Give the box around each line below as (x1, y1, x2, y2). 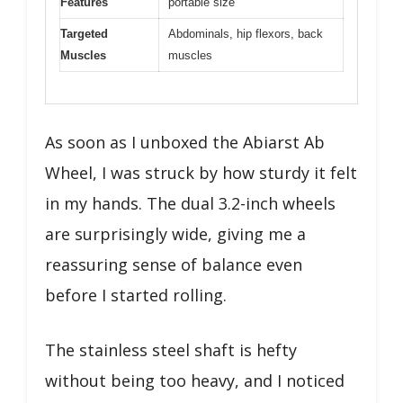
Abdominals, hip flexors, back (168, 27, 323, 40)
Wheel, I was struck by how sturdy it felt (45, 161, 357, 184)
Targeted (60, 27, 108, 40)
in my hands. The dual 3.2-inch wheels (45, 192, 336, 214)
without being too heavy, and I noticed (45, 369, 345, 391)
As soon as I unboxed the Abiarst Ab (45, 130, 325, 153)
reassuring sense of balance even (45, 253, 302, 275)
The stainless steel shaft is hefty (45, 338, 297, 361)
